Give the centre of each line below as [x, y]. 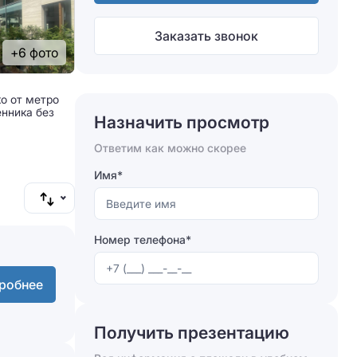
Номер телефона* [143, 239]
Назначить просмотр [182, 122]
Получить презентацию [192, 333]
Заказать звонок [206, 36]
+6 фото [34, 53]
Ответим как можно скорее [170, 148]
